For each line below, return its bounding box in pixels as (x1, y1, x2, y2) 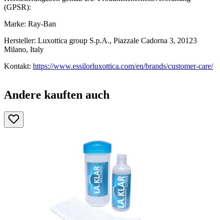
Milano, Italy (4, 45, 44, 54)
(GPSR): (4, 2, 31, 11)
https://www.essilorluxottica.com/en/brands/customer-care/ (33, 61, 213, 70)
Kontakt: (4, 61, 33, 70)
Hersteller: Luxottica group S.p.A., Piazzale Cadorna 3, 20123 (4, 36, 197, 45)
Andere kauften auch (4, 88, 110, 101)
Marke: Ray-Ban (4, 19, 56, 28)
